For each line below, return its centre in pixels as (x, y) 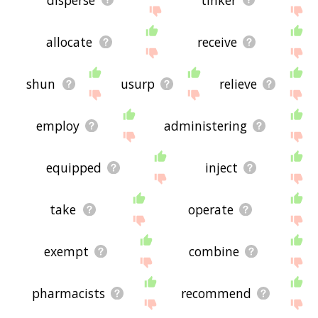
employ (58, 125)
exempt (67, 251)
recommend (216, 293)
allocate (70, 42)
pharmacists (69, 293)
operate (210, 209)
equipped (73, 167)
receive (217, 42)
